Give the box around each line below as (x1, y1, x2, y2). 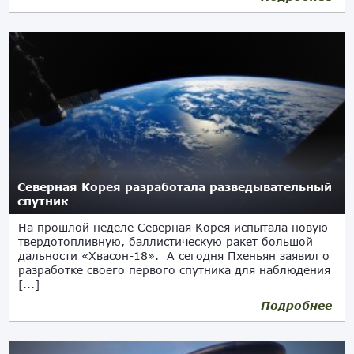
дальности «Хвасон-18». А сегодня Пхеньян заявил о (18, 249, 330, 262)
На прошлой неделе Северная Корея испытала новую (18, 220, 329, 234)
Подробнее (260, 299, 332, 312)
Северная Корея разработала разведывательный (17, 180, 333, 194)
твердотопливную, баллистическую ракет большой (18, 235, 314, 248)
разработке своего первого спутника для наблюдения (18, 263, 331, 277)
